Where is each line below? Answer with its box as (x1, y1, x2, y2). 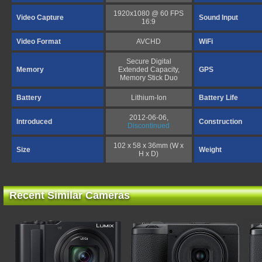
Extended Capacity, (118, 65, 180, 74)
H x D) (139, 150, 159, 158)
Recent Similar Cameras (9, 189, 130, 201)
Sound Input (199, 13, 238, 22)
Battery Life (199, 94, 238, 102)
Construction (199, 118, 242, 126)
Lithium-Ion (131, 94, 167, 102)
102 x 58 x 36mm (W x (113, 142, 184, 150)
